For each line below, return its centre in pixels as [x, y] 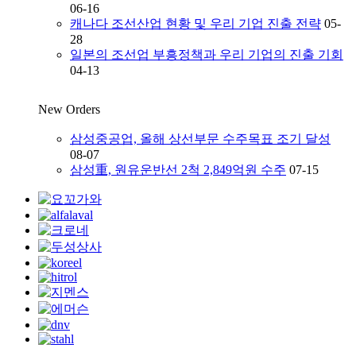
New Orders [69, 109]
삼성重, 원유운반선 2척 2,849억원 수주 [178, 169]
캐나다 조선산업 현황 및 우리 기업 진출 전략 [195, 23]
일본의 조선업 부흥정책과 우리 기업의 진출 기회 [207, 54]
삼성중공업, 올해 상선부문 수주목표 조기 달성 [200, 138]
